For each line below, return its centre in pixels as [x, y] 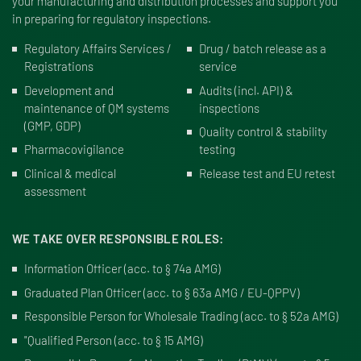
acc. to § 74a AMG [172, 268]
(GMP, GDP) [52, 125]
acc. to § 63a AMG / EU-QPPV [222, 292]
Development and [69, 90]
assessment [55, 191]
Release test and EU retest [267, 173]
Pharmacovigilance [74, 149]
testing [217, 149]
